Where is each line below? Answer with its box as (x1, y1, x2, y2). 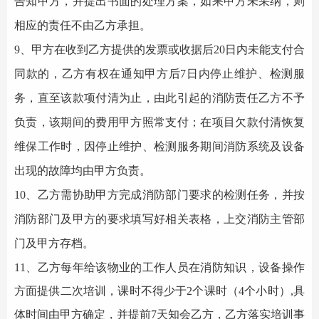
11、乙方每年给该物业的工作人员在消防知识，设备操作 (14, 261, 305, 273)
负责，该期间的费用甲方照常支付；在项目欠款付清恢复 (14, 116, 305, 128)
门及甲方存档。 (14, 237, 94, 249)
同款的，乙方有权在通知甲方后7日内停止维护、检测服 (14, 68, 305, 80)
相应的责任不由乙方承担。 (14, 19, 151, 31)
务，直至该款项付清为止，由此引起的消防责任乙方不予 (14, 92, 305, 104)
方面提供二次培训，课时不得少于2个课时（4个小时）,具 (14, 285, 305, 297)
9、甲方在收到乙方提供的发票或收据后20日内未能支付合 (14, 43, 305, 56)
